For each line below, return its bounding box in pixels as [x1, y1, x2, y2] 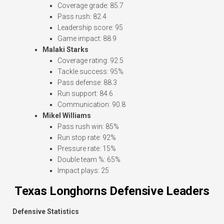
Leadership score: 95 [57, 23, 123, 32]
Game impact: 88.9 [57, 34, 116, 43]
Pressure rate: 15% [57, 144, 116, 153]
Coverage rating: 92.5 [57, 56, 123, 65]
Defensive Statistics [12, 207, 79, 216]
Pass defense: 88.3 [57, 78, 117, 87]
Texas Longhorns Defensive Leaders [14, 184, 210, 198]
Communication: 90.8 [57, 100, 125, 109]
